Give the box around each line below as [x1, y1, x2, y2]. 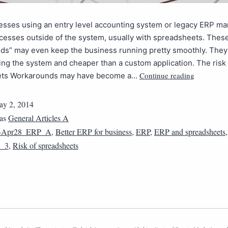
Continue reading [139, 70, 194, 80]
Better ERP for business [55, 126, 132, 137]
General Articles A [8, 112, 69, 123]
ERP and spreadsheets [154, 126, 225, 137]
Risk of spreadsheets [13, 140, 78, 151]
